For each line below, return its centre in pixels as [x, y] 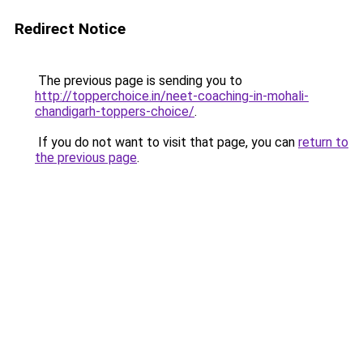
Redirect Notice [70, 29]
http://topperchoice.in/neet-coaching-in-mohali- [172, 96]
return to [323, 142]
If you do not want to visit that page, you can [167, 142]
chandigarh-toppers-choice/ [115, 111]
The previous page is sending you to [139, 81]
